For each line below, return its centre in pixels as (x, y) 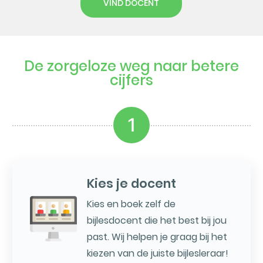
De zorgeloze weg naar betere (131, 66)
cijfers (131, 80)
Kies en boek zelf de (131, 204)
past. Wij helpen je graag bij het (157, 237)
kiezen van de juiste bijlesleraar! (157, 254)
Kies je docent (131, 184)
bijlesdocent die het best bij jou (156, 221)
